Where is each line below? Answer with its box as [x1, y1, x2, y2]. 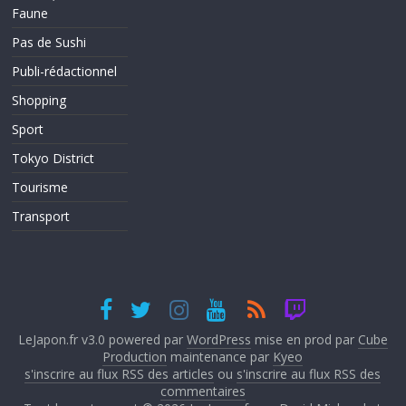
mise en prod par [250, 331, 358, 348]
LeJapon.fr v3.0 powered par [17, 331, 187, 348]
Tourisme [12, 179, 69, 196]
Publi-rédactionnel [12, 63, 118, 80]
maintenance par [167, 348, 274, 365]
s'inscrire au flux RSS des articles [24, 365, 215, 382]
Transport [12, 208, 71, 225]
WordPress [186, 331, 251, 348]
